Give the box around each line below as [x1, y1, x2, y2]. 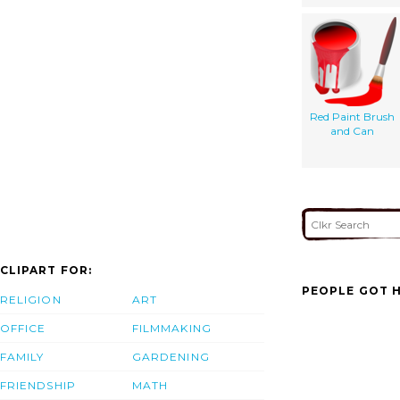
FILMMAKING [132, 321, 212, 336]
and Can [330, 123, 374, 137]
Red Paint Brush [310, 109, 395, 123]
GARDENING [132, 350, 210, 364]
